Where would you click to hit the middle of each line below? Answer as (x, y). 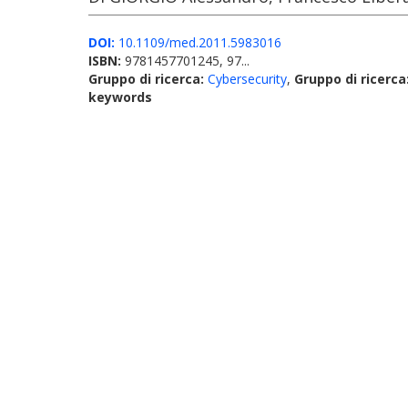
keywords (120, 97)
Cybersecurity (247, 79)
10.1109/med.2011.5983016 (198, 42)
